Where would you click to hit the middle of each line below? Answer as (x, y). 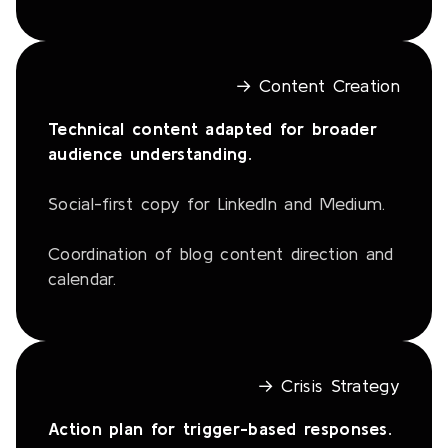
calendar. (82, 279)
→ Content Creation (317, 86)
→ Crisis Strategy (328, 386)
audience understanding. (150, 154)
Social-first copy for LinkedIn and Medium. (217, 204)
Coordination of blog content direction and (221, 254)
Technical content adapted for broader (213, 129)
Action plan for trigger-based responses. (220, 429)
